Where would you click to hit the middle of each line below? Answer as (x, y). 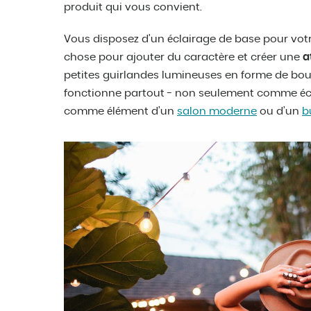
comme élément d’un (120, 112)
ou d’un (279, 112)
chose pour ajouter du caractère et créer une (183, 58)
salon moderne (217, 112)
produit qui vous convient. (133, 8)
